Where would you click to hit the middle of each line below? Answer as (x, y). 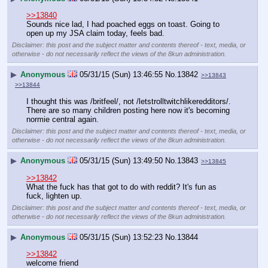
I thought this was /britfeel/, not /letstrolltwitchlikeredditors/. (129, 101)
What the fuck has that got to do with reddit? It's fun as (121, 187)
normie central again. (63, 119)
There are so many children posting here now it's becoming (128, 110)
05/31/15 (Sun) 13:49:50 (121, 160)
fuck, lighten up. (54, 196)
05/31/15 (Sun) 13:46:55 (121, 74)
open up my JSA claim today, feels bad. (95, 33)
